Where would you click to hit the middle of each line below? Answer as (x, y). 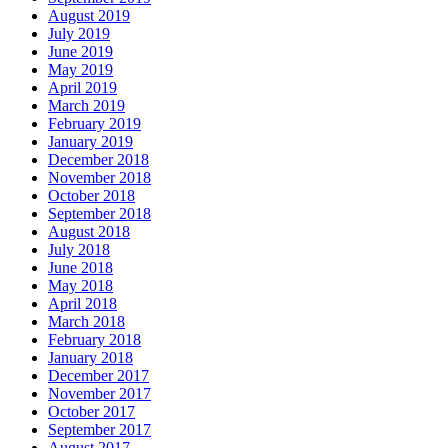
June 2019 (80, 52)
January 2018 (90, 358)
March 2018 (86, 322)
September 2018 (99, 214)
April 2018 (82, 304)
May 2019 (80, 70)
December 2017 (98, 376)
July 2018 (79, 250)
